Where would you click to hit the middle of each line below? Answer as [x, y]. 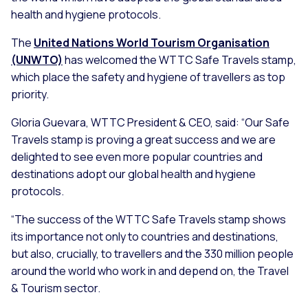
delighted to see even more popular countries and [137, 157]
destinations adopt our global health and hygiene [133, 174]
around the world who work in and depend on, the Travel [150, 271]
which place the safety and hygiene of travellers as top [148, 77]
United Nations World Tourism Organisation [152, 43]
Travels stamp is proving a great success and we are [143, 140]
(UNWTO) [37, 60]
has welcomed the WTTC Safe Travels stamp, [179, 60]
